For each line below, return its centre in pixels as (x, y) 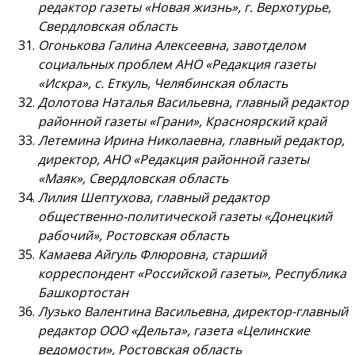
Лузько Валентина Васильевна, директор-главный (193, 312)
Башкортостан (83, 293)
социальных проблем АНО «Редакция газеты (177, 65)
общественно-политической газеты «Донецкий (185, 217)
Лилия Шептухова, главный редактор (154, 198)
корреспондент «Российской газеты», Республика (192, 274)
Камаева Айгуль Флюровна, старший (152, 255)
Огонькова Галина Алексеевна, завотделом (172, 46)
